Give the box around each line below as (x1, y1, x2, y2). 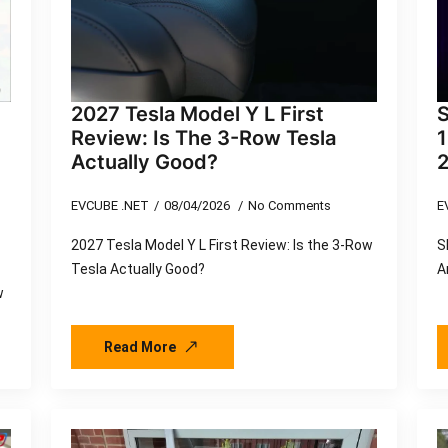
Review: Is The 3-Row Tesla (70, 125, 336, 150)
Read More (103, 338, 176, 355)
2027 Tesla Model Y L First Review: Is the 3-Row (70, 236, 373, 253)
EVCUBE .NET (70, 197, 149, 213)
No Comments (247, 197, 331, 213)
